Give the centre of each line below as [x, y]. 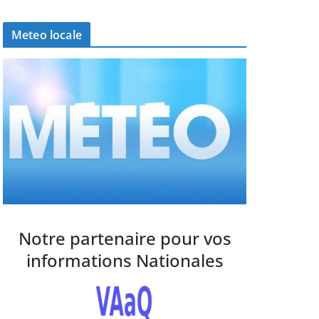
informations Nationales [125, 261]
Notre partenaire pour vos [125, 239]
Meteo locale [47, 35]
